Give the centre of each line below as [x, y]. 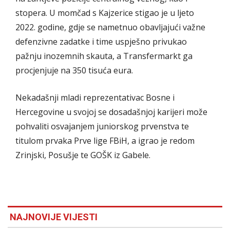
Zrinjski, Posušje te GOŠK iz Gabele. [83, 155]
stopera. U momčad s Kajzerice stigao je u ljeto [105, 13]
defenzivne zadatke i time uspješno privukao [101, 41]
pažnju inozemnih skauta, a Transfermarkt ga [104, 56]
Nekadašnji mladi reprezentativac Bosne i [95, 97]
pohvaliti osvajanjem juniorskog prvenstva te [102, 126]
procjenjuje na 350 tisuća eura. [74, 70]
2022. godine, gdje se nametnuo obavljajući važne [110, 27]
